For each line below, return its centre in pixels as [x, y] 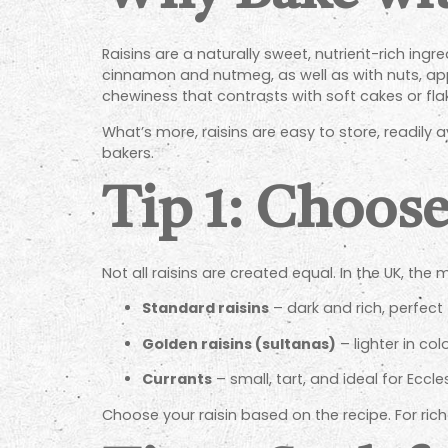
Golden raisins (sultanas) [239, 343]
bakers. [128, 152]
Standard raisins [205, 308]
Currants [177, 379]
